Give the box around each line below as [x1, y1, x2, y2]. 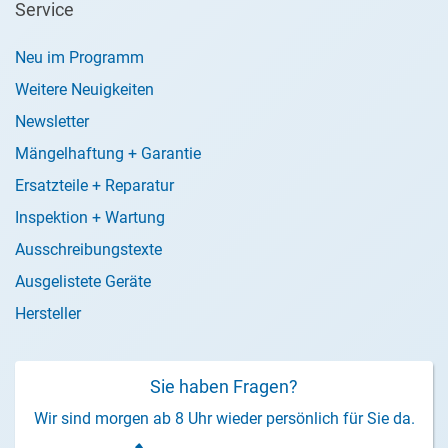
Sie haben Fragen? [150, 376, 298, 397]
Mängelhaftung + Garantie [15, 144, 201, 163]
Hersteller [15, 304, 81, 323]
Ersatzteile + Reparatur [15, 176, 174, 195]
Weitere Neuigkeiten [15, 80, 154, 99]
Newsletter [15, 112, 89, 131]
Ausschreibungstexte [15, 240, 162, 259]
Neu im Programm [15, 48, 144, 67]
